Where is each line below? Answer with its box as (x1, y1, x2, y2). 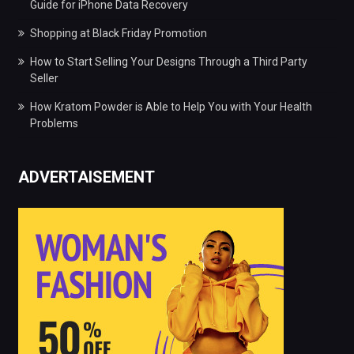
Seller (29, 71, 58, 85)
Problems (29, 116, 78, 130)
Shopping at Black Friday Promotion (29, 26, 207, 40)
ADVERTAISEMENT (17, 167, 155, 186)
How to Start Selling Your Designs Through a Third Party (29, 55, 307, 68)
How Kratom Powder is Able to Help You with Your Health (29, 100, 312, 113)
